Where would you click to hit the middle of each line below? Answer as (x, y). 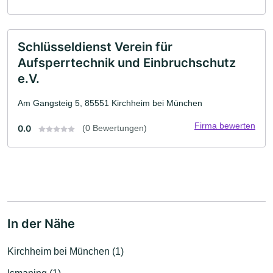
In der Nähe (41, 224)
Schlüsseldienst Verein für (95, 47)
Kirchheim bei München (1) (66, 252)
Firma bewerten (225, 126)
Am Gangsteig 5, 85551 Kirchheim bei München (110, 103)
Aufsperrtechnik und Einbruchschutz (127, 63)
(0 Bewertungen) (115, 128)
